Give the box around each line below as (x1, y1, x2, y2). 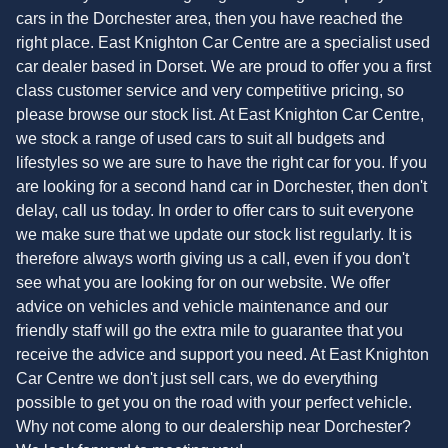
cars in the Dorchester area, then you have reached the (16, 10, 403, 28)
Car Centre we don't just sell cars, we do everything (16, 370, 378, 388)
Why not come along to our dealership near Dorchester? (16, 418, 411, 436)
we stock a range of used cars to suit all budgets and (16, 130, 385, 148)
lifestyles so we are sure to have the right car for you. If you (16, 154, 427, 172)
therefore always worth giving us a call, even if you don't (16, 250, 409, 268)
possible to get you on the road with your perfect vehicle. (16, 394, 412, 412)
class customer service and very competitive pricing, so (16, 82, 404, 100)
